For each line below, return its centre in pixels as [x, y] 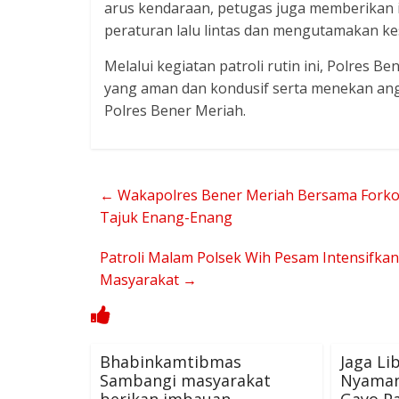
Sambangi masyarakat [185, 380]
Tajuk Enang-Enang [166, 217]
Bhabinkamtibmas [171, 361]
